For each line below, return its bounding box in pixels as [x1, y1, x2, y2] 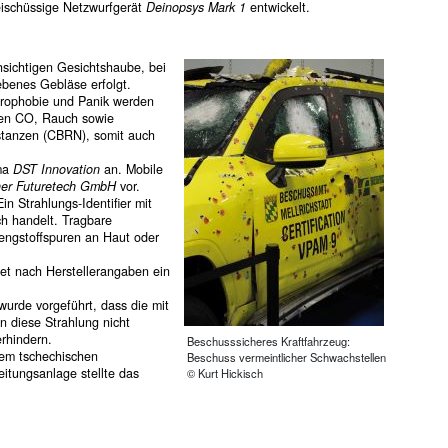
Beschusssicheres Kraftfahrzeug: [187, 332, 350, 349]
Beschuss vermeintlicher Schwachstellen [187, 348, 386, 365]
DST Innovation [12, 159, 100, 178]
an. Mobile [99, 159, 163, 178]
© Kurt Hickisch [187, 364, 263, 381]
